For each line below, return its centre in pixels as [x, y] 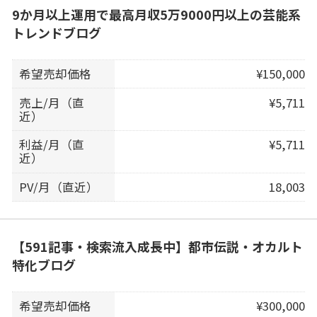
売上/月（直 [52, 102]
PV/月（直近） [59, 186]
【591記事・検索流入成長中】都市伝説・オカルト [157, 246]
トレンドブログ [56, 33]
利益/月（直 [52, 145]
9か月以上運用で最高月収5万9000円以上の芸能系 [156, 15]
